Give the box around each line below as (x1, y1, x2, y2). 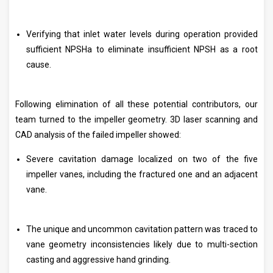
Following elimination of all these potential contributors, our (15, 99, 258, 110)
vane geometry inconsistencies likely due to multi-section (26, 239, 258, 250)
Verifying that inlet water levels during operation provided (26, 29, 258, 40)
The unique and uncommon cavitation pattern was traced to (26, 224, 258, 235)
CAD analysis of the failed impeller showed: (15, 130, 181, 140)
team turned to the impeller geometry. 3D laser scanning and (15, 115, 258, 125)
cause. (26, 60, 51, 70)
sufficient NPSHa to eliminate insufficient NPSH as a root (26, 44, 258, 55)
